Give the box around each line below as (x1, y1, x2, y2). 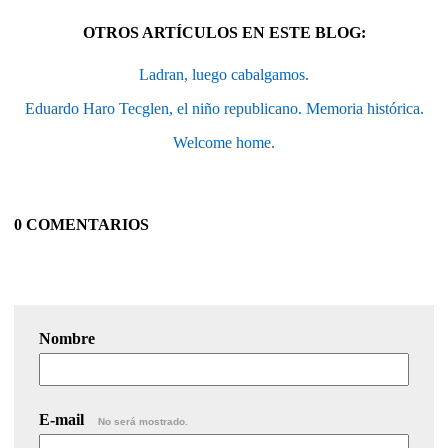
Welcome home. (173, 133, 275, 151)
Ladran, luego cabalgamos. (139, 65, 309, 83)
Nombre (39, 329, 95, 347)
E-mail (39, 410, 88, 428)
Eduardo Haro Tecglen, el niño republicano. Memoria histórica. (24, 99, 424, 117)
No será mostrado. (98, 415, 188, 427)
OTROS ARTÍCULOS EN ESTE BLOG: (82, 23, 366, 41)
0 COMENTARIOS (14, 215, 149, 233)
